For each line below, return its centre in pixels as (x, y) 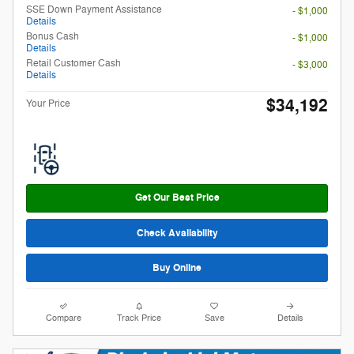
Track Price (139, 318)
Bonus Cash (53, 36)
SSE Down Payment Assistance (94, 9)
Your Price (48, 103)
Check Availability (177, 233)
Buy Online (177, 267)
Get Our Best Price (177, 198)
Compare (64, 318)
